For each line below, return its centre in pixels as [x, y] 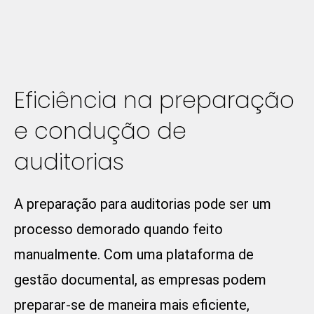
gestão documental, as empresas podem [140, 280]
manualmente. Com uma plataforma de [134, 255]
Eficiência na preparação [154, 100]
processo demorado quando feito [118, 230]
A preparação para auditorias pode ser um [143, 204]
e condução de [100, 131]
